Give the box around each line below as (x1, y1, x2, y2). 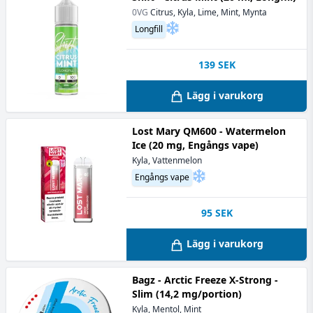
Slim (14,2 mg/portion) (132, 286, 242, 300)
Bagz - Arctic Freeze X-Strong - (132, 272, 278, 286)
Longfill (135, 23, 163, 35)
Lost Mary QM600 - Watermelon (132, 124, 286, 138)
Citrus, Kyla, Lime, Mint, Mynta (150, 6, 267, 18)
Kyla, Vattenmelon (132, 154, 202, 167)
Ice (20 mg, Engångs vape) (132, 138, 259, 152)
